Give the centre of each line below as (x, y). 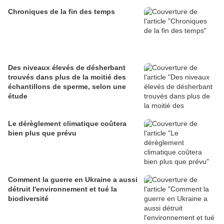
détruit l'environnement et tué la (62, 189)
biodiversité (28, 199)
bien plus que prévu (42, 133)
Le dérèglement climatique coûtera (67, 124)
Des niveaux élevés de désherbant (67, 68)
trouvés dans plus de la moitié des (67, 77)
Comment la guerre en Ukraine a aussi (73, 180)
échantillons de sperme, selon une (67, 87)
